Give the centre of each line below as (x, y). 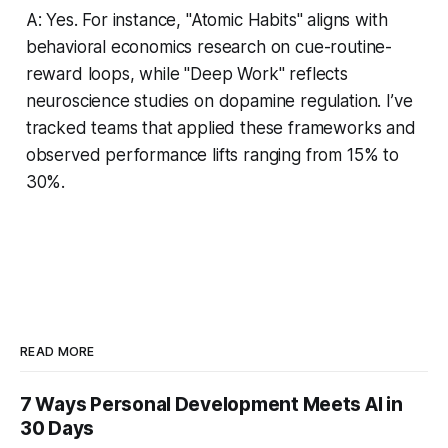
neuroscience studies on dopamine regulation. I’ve (219, 100)
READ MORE (57, 352)
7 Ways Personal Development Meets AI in (211, 405)
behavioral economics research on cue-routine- (209, 46)
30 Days (57, 429)
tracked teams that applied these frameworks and (220, 127)
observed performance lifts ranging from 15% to (212, 154)
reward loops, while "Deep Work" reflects (186, 73)
